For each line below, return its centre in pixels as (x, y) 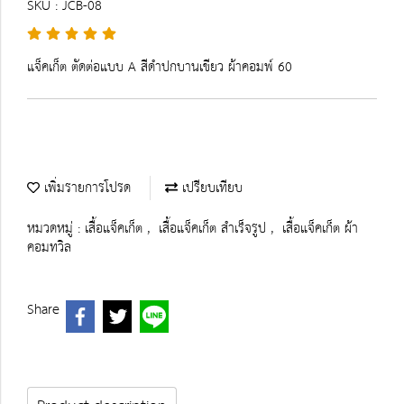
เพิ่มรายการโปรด (85, 188)
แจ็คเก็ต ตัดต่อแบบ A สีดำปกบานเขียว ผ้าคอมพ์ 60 (160, 67)
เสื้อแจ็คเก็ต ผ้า (320, 229)
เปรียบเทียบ (210, 188)
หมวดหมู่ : (56, 229)
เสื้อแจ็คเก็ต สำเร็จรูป (215, 229)
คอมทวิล (49, 248)
